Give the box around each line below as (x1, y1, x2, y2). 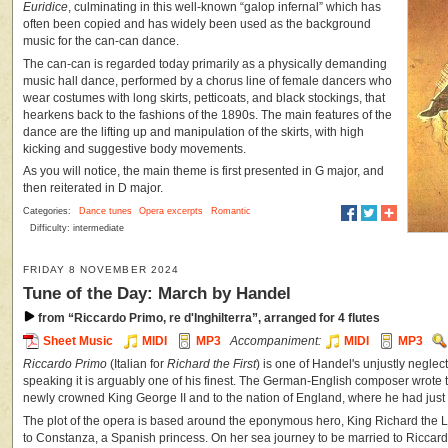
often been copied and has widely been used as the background (23, 17, 371, 30)
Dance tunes (78, 206, 132, 217)
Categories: (23, 206, 74, 217)
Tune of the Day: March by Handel (23, 283, 291, 304)
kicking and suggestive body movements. (23, 142, 246, 155)
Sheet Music (43, 335, 113, 348)
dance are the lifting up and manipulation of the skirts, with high (23, 125, 364, 138)
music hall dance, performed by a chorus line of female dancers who (23, 74, 392, 87)
